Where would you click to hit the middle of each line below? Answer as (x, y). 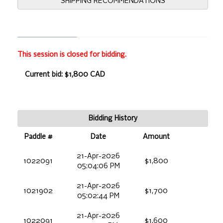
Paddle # (38, 137)
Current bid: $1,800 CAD (65, 75)
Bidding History (113, 119)
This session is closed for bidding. (72, 55)
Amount (156, 137)
